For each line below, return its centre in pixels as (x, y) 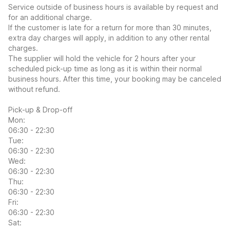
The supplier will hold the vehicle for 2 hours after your (102, 58)
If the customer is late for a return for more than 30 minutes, (110, 27)
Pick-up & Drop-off (40, 110)
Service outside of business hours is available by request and (113, 7)
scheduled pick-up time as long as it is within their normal (105, 69)
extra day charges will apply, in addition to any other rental (109, 38)
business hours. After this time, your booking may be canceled (115, 79)
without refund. (34, 89)
